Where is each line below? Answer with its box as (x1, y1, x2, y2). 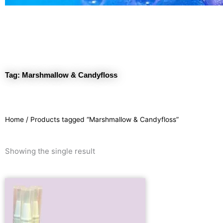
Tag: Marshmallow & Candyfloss (5, 71, 117, 80)
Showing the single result (5, 146, 95, 156)
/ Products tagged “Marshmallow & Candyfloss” (24, 115, 179, 124)
